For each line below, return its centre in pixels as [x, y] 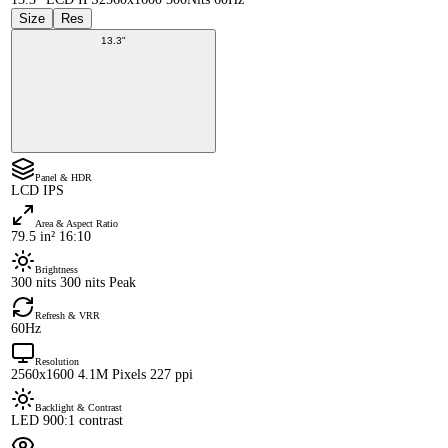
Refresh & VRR [67, 316]
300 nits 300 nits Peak [73, 283]
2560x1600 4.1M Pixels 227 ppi [102, 375]
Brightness [56, 270]
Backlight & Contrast [78, 408]
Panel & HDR [63, 178]
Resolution [57, 362]
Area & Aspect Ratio [76, 224]
